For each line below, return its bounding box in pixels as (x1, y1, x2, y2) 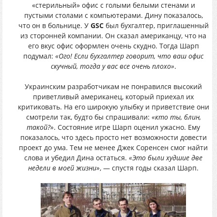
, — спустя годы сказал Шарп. (100, 163, 199, 172)
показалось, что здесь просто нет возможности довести (20, 132, 207, 142)
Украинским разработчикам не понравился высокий (25, 81, 202, 91)
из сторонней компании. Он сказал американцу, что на (20, 31, 206, 40)
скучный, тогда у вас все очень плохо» (50, 61, 174, 71)
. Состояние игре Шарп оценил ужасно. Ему (54, 122, 200, 132)
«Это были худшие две (129, 153, 202, 162)
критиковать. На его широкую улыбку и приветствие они (17, 102, 209, 111)
